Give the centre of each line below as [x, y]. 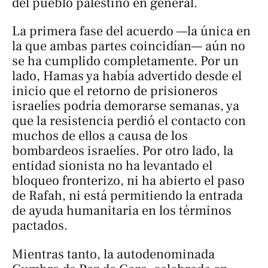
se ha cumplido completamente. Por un [125, 61]
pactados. [40, 226]
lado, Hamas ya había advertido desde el [127, 76]
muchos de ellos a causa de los [100, 136]
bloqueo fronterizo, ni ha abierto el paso [128, 181]
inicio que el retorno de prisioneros [115, 91]
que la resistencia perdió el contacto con [129, 121]
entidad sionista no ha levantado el [112, 166]
